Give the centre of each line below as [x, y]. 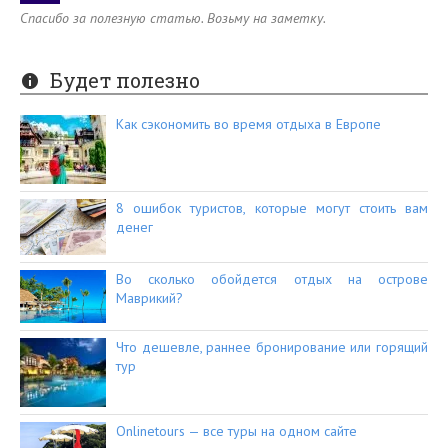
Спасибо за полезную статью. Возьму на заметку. [173, 18]
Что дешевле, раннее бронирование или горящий [272, 346]
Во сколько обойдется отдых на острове [272, 278]
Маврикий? [149, 297]
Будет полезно [125, 80]
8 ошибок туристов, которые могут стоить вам [272, 208]
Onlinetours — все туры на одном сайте [236, 430]
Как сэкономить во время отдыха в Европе [248, 124]
